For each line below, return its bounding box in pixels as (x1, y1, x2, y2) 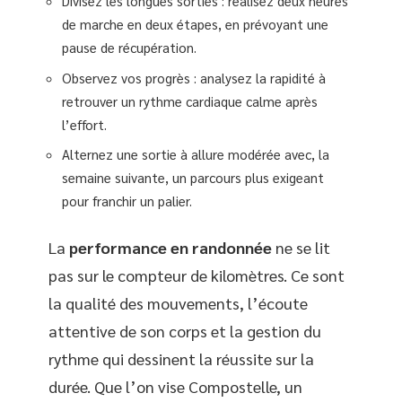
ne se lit (272, 236, 330, 258)
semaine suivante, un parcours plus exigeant (62, 169, 324, 187)
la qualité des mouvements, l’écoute (48, 292, 308, 313)
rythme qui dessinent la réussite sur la (48, 347, 314, 369)
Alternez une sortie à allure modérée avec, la (62, 145, 329, 163)
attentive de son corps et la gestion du (48, 319, 321, 341)
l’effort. (62, 115, 107, 133)
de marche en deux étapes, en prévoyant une (62, 15, 328, 33)
